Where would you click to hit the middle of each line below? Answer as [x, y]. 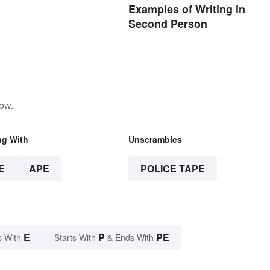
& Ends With [130, 238]
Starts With [76, 238]
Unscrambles [155, 140]
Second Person [168, 24]
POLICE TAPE [172, 169]
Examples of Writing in [187, 9]
